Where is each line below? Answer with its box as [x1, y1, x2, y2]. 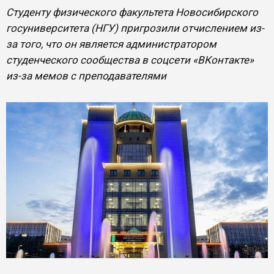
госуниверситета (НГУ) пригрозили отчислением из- [6, 22, 264, 34]
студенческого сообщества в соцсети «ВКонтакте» [6, 54, 254, 66]
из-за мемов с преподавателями [6, 70, 166, 82]
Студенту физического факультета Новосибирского [6, 6, 258, 18]
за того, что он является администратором [6, 38, 217, 50]
